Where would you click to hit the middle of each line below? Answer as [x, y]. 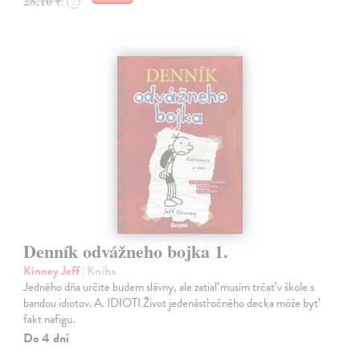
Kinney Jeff [53, 270]
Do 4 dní [47, 338]
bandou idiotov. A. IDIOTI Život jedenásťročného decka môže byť [171, 303]
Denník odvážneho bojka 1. [126, 251]
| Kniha [99, 270]
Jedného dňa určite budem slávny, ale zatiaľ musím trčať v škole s [169, 286]
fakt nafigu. [49, 319]
